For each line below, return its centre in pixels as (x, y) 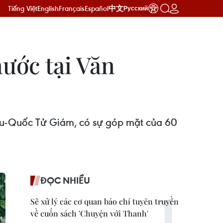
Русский (136, 8)
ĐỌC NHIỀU (65, 180)
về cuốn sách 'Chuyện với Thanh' (89, 213)
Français (72, 8)
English (48, 8)
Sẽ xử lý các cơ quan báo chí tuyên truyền (105, 201)
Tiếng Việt (23, 8)
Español (97, 8)
